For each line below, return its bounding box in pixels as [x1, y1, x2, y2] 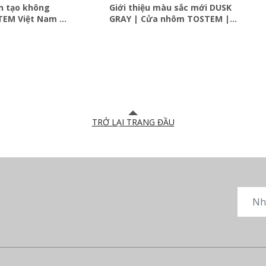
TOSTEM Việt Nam [109, 24, 187, 36]
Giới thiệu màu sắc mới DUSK [109, 1, 232, 13]
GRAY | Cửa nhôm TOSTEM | [109, 12, 230, 24]
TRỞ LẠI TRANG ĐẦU [91, 116, 175, 128]
